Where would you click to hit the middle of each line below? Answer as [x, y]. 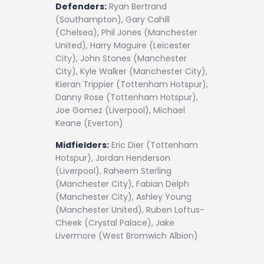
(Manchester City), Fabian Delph [122, 184]
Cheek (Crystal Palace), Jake [115, 223]
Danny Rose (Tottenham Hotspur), [127, 97]
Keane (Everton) [89, 123]
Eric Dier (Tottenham [154, 145]
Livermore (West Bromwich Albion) [127, 236]
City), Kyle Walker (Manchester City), [131, 71]
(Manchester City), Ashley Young [123, 197]
